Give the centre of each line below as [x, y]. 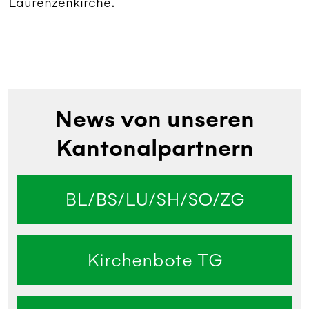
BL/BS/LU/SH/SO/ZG [154, 199]
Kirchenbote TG [154, 260]
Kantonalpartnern [154, 148]
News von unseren [154, 119]
